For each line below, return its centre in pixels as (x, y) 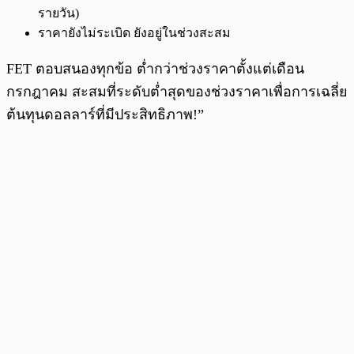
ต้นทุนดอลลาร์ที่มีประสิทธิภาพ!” (105, 115)
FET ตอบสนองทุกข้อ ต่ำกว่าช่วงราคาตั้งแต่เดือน (155, 69)
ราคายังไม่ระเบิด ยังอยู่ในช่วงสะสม (134, 33)
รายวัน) (58, 13)
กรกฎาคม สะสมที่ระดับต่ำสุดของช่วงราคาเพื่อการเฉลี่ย (177, 92)
